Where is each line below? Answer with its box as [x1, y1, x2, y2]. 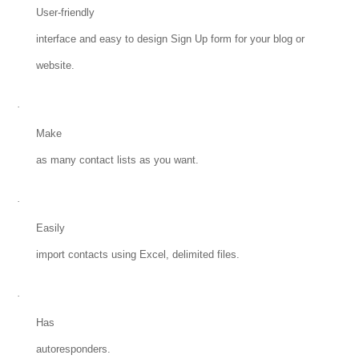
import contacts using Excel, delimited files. [35, 248, 240, 261]
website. [35, 59, 75, 72]
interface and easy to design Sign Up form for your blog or [35, 33, 305, 46]
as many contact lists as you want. [35, 154, 199, 167]
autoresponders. [35, 343, 111, 356]
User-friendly [35, 6, 95, 19]
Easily [35, 222, 65, 235]
